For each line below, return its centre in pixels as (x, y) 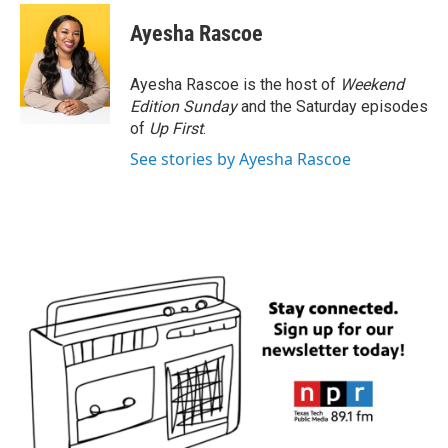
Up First (176, 128)
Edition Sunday (183, 106)
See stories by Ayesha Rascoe (240, 159)
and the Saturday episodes (332, 106)
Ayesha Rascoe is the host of (235, 84)
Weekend (372, 84)
